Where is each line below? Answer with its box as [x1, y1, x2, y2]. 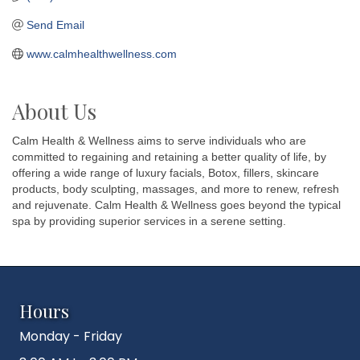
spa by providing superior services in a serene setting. [12, 214, 286, 227]
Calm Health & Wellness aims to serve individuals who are [12, 133, 306, 147]
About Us [12, 96, 96, 125]
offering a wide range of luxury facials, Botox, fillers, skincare [12, 166, 319, 179]
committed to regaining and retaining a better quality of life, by [12, 149, 326, 163]
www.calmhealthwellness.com [26, 47, 177, 60]
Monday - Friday [19, 326, 122, 346]
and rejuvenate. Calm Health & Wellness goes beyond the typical [12, 198, 341, 211]
